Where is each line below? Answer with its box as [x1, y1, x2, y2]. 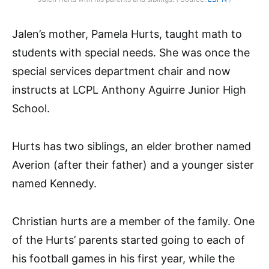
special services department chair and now [12, 64, 231, 77]
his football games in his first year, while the [12, 252, 235, 265]
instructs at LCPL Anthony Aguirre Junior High [12, 83, 246, 96]
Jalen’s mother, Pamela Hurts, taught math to [12, 27, 242, 40]
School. [12, 101, 50, 115]
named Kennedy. [12, 177, 97, 190]
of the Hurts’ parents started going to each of [12, 233, 245, 246]
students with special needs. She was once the [12, 46, 250, 59]
